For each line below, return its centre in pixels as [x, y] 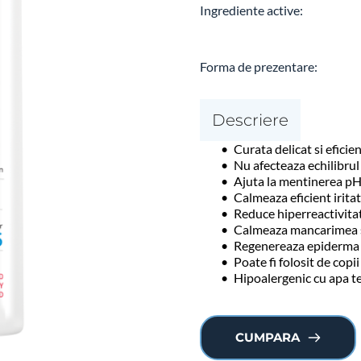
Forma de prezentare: [260, 66]
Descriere [251, 120]
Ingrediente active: [252, 10]
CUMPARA [268, 337]
